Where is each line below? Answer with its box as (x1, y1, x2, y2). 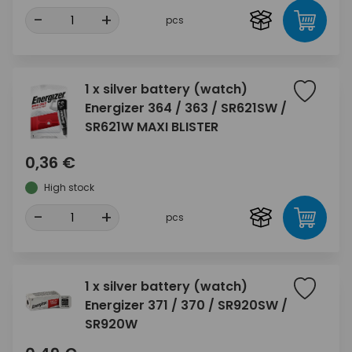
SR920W (85, 314, 137, 333)
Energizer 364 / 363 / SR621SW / (85, 98, 287, 117)
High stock (44, 180, 94, 194)
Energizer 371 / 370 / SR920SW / (85, 295, 288, 314)
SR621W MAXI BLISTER (85, 117, 218, 136)
